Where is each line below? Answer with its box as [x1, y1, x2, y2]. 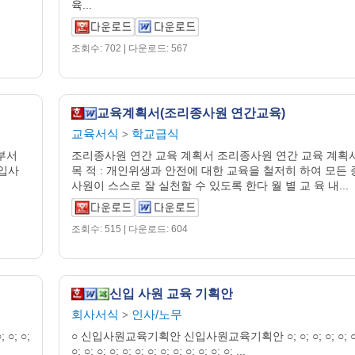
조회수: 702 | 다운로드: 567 [71, 43, 188, 54]
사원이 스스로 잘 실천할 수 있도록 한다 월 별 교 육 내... [71, 179, 349, 192]
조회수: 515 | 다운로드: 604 [71, 223, 188, 235]
